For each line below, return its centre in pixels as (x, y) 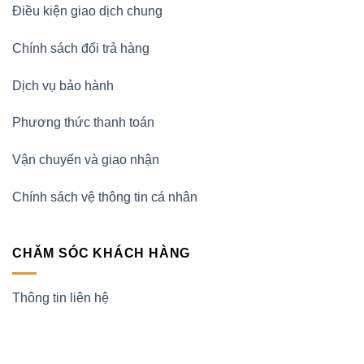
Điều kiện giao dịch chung (87, 11)
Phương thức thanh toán (83, 123)
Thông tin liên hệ (61, 298)
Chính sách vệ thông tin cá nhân (105, 197)
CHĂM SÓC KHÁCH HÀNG (102, 253)
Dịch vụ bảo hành (63, 85)
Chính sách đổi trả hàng (81, 48)
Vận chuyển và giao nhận (86, 160)
